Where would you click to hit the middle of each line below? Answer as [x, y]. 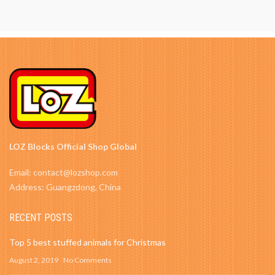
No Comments [87, 260]
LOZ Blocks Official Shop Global [73, 146]
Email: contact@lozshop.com [64, 172]
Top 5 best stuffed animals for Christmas [87, 242]
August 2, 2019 [34, 260]
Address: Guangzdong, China [65, 187]
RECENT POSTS [41, 217]
